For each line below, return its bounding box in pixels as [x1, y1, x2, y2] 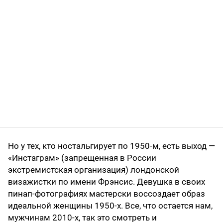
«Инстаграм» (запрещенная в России [8, 152, 156, 163]
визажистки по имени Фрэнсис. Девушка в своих [8, 176, 205, 187]
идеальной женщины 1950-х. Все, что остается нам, [8, 200, 213, 211]
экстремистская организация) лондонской [8, 164, 179, 175]
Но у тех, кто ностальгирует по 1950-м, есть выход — [8, 140, 215, 151]
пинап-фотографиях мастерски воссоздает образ [8, 188, 205, 199]
